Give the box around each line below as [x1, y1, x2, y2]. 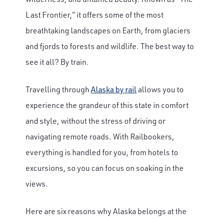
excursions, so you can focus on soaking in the [26, 163, 184, 173]
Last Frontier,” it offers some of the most [26, 9, 164, 20]
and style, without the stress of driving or [26, 115, 165, 126]
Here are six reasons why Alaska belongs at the [26, 206, 187, 216]
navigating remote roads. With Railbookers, [26, 131, 174, 141]
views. [26, 178, 48, 189]
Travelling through [26, 84, 91, 94]
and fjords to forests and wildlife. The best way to [26, 41, 194, 51]
